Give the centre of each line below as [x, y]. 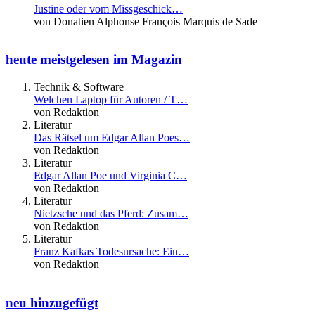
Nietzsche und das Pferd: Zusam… [111, 213]
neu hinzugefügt [52, 302]
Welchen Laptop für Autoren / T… [111, 99]
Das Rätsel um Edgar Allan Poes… [112, 137]
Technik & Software [79, 87]
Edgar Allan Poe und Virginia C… [110, 175]
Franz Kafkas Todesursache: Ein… [111, 251]
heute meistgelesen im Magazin [94, 60]
